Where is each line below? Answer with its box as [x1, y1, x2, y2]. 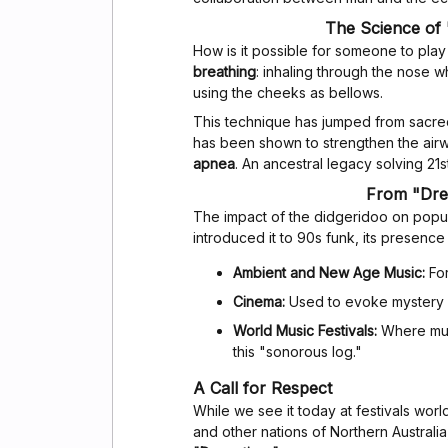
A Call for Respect [193, 378, 332, 399]
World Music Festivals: [233, 322, 377, 340]
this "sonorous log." [233, 343, 362, 361]
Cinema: [233, 293, 285, 311]
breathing [193, 63, 256, 81]
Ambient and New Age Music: [233, 264, 425, 282]
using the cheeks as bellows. [193, 84, 383, 102]
